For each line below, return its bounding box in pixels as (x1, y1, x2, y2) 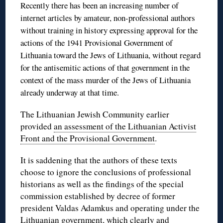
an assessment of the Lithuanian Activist (54, 120, 197, 132)
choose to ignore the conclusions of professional (20, 166, 192, 178)
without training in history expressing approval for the (20, 24, 198, 36)
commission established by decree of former (20, 190, 176, 202)
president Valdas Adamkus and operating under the (20, 202, 200, 214)
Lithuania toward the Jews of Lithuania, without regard (20, 49, 201, 61)
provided (20, 120, 54, 132)
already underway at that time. (20, 86, 119, 98)
